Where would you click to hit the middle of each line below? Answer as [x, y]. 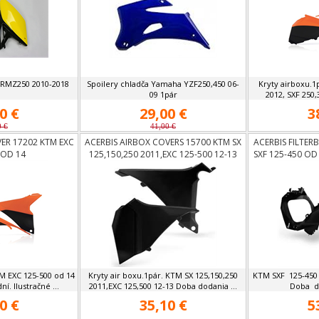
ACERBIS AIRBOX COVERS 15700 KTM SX [163, 142]
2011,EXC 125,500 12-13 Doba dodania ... [163, 286]
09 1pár [163, 94]
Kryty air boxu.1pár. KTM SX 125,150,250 [163, 275]
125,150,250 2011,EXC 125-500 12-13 [163, 154]
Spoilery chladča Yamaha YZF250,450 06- [163, 84]
